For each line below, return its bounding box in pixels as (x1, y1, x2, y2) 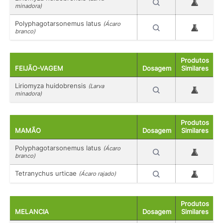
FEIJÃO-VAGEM (15, 64, 63, 72)
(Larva (88, 82, 104, 90)
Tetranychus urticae (15, 169, 79, 178)
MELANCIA (15, 208, 49, 216)
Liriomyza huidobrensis (15, 81, 88, 90)
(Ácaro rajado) (79, 170, 116, 178)
